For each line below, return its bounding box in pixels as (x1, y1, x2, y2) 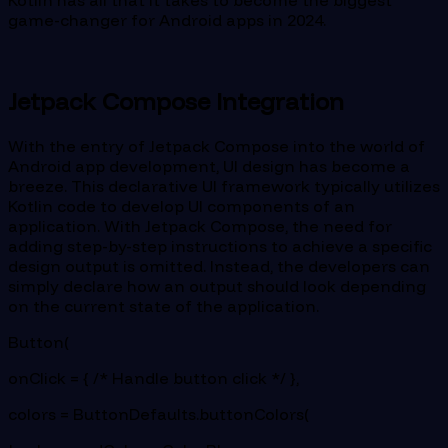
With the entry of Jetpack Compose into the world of (8, 135, 425, 156)
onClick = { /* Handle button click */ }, (8, 367, 299, 388)
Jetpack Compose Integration (8, 85, 344, 116)
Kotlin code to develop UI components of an (8, 195, 355, 216)
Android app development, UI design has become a (8, 155, 410, 176)
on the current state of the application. (8, 295, 319, 316)
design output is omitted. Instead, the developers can (8, 255, 430, 276)
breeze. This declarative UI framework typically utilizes (8, 175, 440, 196)
